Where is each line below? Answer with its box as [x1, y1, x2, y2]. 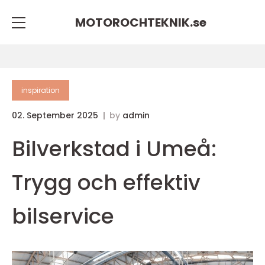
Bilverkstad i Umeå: [12, 134, 216, 164]
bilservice [12, 201, 114, 231]
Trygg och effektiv [12, 167, 201, 198]
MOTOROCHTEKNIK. [75, 14, 193, 31]
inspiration [21, 85, 60, 95]
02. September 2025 [12, 109, 101, 121]
